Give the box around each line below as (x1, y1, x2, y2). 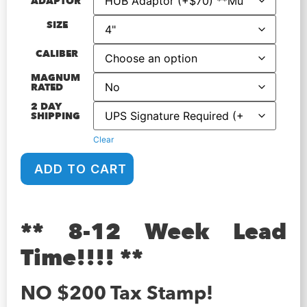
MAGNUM (31, 71, 80, 85)
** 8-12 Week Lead (21, 217, 286, 247)
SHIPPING (31, 110, 80, 123)
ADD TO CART (34, 162, 127, 176)
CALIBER (36, 47, 78, 61)
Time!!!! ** (21, 243, 143, 273)
